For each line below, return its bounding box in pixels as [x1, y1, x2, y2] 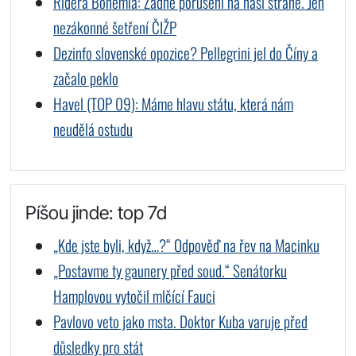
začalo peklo [52, 66, 118, 90]
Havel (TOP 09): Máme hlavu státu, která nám [52, 91, 293, 115]
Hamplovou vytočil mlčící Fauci [52, 284, 215, 308]
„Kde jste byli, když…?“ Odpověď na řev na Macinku [52, 233, 319, 257]
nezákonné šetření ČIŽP [52, 15, 176, 39]
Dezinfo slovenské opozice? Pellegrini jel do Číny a [52, 41, 318, 64]
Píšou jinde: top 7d [25, 200, 167, 224]
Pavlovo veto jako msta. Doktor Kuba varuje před [52, 309, 308, 333]
